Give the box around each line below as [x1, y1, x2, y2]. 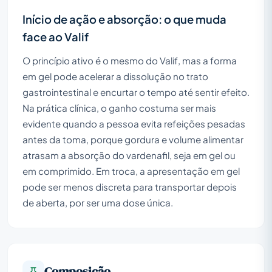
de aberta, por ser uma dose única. [22, 196, 173, 208]
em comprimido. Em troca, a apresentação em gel [22, 165, 240, 177]
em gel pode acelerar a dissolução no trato [22, 70, 208, 82]
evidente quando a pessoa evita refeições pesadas [22, 117, 245, 129]
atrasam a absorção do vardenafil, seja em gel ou [22, 149, 236, 161]
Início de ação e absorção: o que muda [22, 12, 226, 26]
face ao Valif [22, 29, 89, 44]
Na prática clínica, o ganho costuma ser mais [22, 101, 216, 114]
